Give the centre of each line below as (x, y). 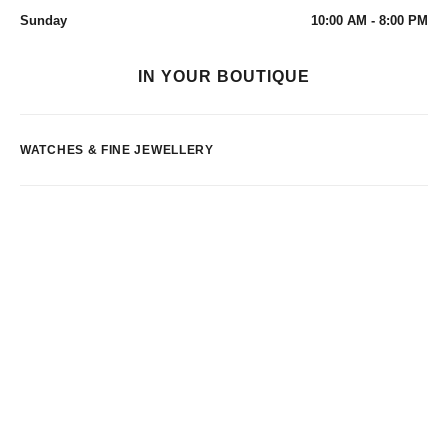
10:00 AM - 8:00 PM (369, 20)
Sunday (43, 20)
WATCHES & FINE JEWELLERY (117, 150)
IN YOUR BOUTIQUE (224, 76)
